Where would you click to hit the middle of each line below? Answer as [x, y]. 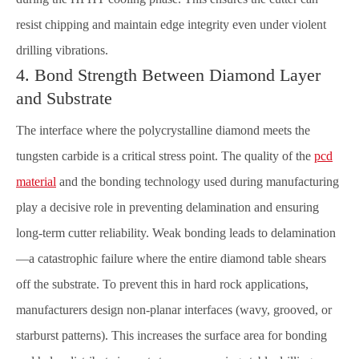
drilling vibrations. [62, 50]
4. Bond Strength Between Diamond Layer [168, 75]
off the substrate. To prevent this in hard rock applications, [162, 284]
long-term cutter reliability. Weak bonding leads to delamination [176, 233]
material [36, 182]
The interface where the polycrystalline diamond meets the [163, 130]
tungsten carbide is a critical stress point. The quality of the [165, 156]
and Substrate [64, 98]
